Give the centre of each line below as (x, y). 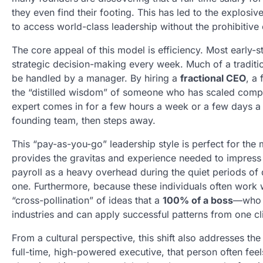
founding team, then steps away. (84, 120)
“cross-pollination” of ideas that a (87, 200)
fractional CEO (213, 78)
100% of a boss (198, 200)
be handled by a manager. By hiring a (96, 78)
